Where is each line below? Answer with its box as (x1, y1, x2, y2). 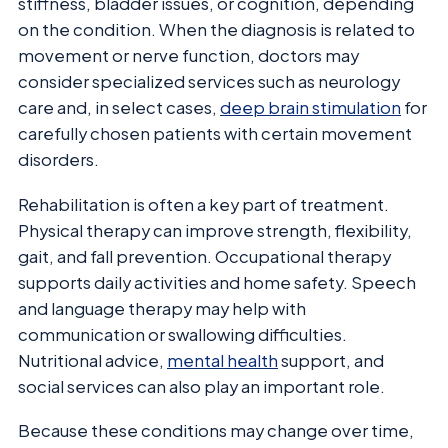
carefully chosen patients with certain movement (18, 123, 412, 145)
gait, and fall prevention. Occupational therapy (18, 245, 391, 267)
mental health (167, 349, 278, 371)
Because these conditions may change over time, (18, 420, 414, 442)
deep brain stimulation (220, 97, 401, 119)
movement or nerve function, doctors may (18, 45, 359, 67)
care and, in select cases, (18, 97, 220, 119)
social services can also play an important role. (18, 375, 385, 397)
